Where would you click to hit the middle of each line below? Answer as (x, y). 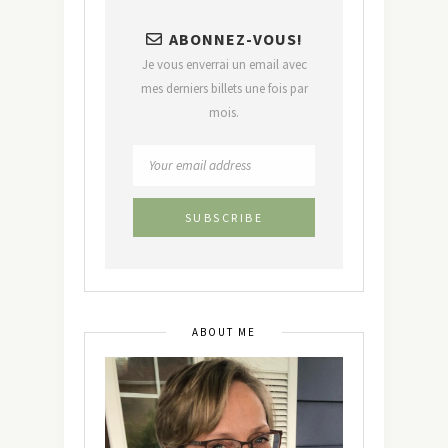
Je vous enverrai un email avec (224, 65)
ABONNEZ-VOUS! (235, 39)
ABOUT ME (224, 332)
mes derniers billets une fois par (224, 89)
